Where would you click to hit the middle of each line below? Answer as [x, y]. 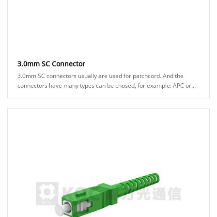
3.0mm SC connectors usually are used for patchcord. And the [101, 76]
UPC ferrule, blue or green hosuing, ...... [70, 95]
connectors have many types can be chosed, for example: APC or [40, 85]
